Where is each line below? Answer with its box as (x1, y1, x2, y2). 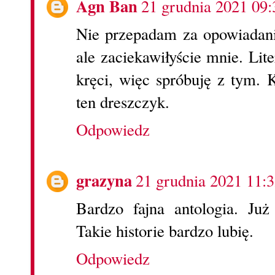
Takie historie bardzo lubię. (76, 219, 254, 242)
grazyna (76, 168, 132, 192)
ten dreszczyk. (76, 91, 169, 114)
